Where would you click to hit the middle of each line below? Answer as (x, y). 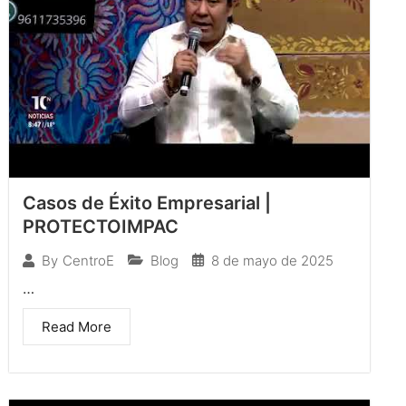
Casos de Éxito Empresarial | (147, 203)
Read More (77, 326)
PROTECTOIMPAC (101, 226)
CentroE (88, 261)
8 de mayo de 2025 (272, 260)
